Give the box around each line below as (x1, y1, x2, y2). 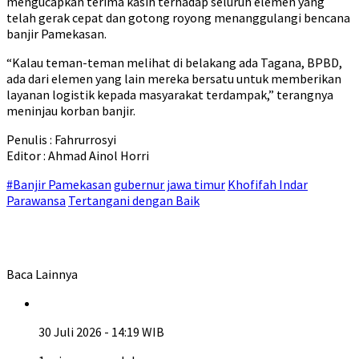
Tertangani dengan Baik (68, 192, 200, 208)
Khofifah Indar (228, 176, 308, 192)
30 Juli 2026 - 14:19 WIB (38, 324, 164, 340)
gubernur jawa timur (114, 176, 225, 192)
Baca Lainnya (6, 266, 78, 282)
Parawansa (6, 192, 66, 208)
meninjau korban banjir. (6, 103, 135, 119)
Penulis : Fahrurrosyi (6, 131, 116, 147)
